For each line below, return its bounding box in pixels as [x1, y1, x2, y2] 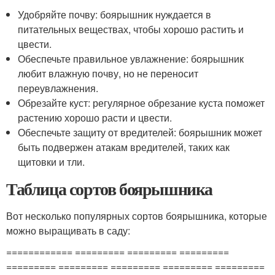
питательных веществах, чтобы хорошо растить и [18, 22, 244, 36]
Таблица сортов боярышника [6, 176, 212, 201]
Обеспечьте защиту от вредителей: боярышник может [18, 125, 263, 139]
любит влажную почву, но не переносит [18, 66, 199, 80]
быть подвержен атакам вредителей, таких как [18, 140, 230, 154]
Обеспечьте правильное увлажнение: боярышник [18, 52, 244, 66]
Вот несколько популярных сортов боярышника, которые [6, 209, 267, 223]
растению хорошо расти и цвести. [18, 110, 172, 125]
